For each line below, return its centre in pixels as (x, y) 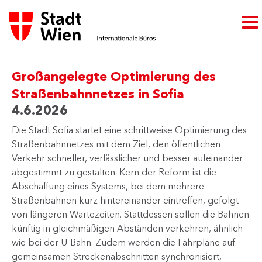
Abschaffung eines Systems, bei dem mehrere (108, 186)
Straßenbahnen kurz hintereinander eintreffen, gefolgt (125, 200)
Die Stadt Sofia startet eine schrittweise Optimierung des (129, 130)
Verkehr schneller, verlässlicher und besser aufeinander (127, 158)
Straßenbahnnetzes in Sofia (98, 94)
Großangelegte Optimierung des (114, 76)
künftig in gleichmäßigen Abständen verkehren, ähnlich (127, 228)
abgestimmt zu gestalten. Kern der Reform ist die (114, 172)
